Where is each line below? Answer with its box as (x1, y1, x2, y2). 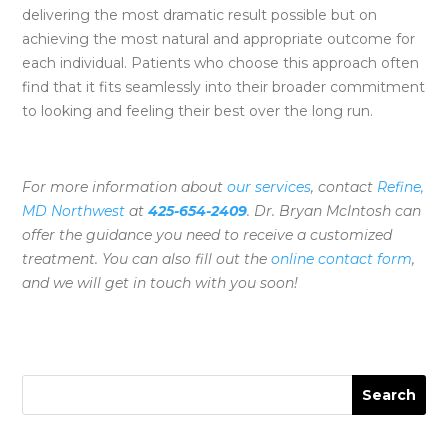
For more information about (22, 177, 228, 196)
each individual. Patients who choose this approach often (22, 53, 420, 72)
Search (361, 385, 416, 404)
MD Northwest (22, 201, 126, 220)
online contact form (271, 249, 413, 268)
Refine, (377, 177, 425, 196)
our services (227, 177, 312, 196)
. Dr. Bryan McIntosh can (247, 201, 422, 220)
